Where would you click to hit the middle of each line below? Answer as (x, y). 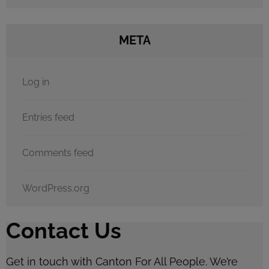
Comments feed (58, 153)
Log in (36, 82)
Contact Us (64, 230)
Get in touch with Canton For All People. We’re (122, 261)
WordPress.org (56, 188)
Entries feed (48, 117)
